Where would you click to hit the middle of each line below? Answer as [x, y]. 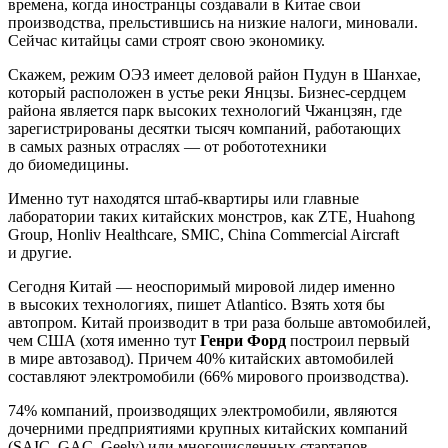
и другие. [40, 252]
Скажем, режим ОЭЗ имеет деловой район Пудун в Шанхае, [214, 74]
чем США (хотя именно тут [104, 340]
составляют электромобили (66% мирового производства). [208, 376]
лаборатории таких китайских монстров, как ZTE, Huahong [211, 216]
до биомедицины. [68, 164]
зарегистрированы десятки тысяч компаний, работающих [204, 128]
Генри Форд [243, 340]
